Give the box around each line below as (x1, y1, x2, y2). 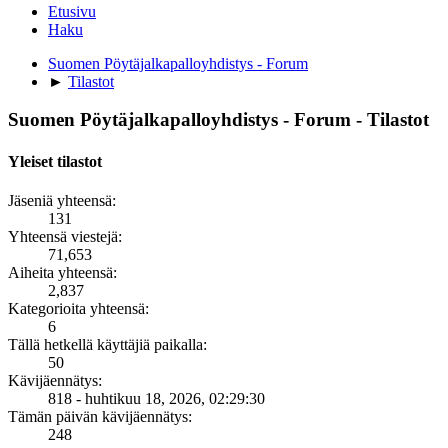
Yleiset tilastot (8, 152, 102, 170)
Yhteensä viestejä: (8, 227, 122, 245)
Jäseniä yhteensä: (8, 191, 116, 209)
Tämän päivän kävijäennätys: (8, 407, 192, 425)
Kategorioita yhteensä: (8, 299, 149, 317)
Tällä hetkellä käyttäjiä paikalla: (8, 335, 207, 353)
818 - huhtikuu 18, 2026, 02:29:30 (48, 389, 265, 407)
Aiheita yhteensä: (8, 263, 117, 281)
